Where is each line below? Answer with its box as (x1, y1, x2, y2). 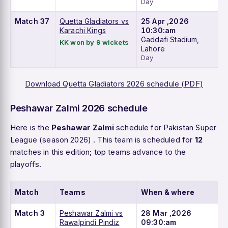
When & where (141, 188, 194, 197)
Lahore (141, 44, 165, 53)
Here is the (10, 123, 51, 133)
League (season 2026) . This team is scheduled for (10, 135, 195, 145)
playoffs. (10, 159, 42, 169)
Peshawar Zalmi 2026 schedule (10, 102, 148, 114)
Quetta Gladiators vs (60, 17, 129, 26)
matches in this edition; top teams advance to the (10, 147, 186, 157)
